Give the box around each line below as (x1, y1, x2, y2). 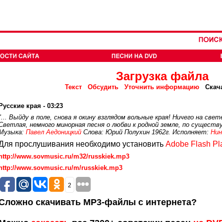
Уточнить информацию (124, 83, 199, 91)
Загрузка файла (115, 69, 209, 83)
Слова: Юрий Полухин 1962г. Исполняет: (81, 128, 211, 136)
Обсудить (88, 83, 118, 91)
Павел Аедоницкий (26, 128, 81, 136)
